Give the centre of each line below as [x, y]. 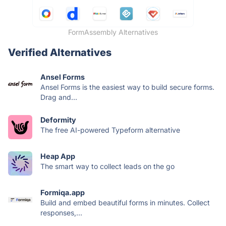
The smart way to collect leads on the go [107, 166]
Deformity [58, 120]
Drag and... [59, 97]
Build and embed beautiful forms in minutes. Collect [125, 202]
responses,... [61, 212]
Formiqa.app [63, 192]
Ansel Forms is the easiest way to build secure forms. [127, 87]
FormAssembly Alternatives [113, 32]
